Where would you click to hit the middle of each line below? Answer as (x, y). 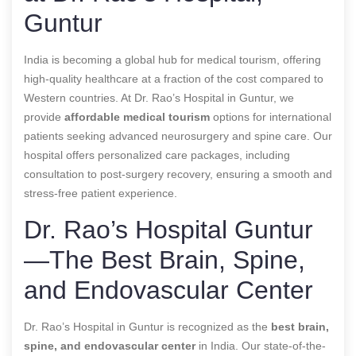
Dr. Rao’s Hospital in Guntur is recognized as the (147, 326)
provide (44, 116)
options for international (271, 116)
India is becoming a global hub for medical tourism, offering (172, 59)
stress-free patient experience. (101, 193)
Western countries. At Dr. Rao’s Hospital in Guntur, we (159, 97)
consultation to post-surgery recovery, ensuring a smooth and (178, 174)
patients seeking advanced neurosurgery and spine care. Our (178, 135)
